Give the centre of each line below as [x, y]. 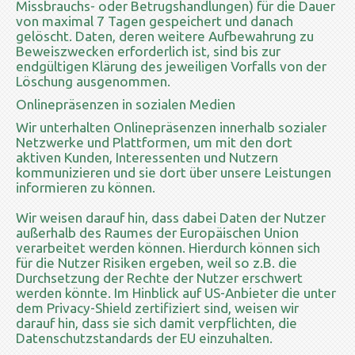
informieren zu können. [86, 187]
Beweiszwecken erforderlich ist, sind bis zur [148, 51]
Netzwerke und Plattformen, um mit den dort [154, 142]
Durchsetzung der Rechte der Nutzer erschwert [159, 277]
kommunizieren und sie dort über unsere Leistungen [174, 172]
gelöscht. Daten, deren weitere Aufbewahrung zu [165, 36]
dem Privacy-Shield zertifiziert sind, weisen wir [157, 307]
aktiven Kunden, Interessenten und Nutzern [147, 157]
